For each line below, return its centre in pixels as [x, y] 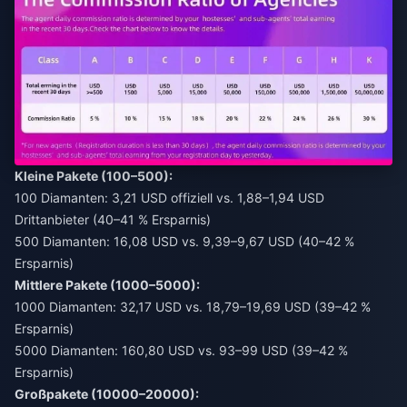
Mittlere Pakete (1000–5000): [107, 284]
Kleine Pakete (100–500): [94, 175]
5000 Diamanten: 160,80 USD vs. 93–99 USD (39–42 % [181, 350]
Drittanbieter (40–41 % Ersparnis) [113, 219]
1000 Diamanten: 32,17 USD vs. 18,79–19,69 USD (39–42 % [193, 306]
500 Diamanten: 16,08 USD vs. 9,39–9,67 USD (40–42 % [184, 241]
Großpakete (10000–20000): [107, 393]
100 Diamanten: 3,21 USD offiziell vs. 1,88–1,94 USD [169, 197]
